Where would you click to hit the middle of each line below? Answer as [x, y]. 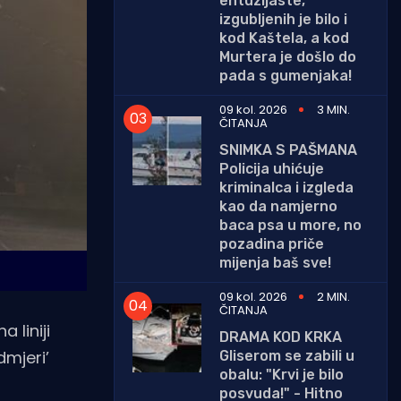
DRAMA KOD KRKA [281, 337]
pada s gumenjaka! [286, 75]
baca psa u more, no [290, 225]
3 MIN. [333, 109]
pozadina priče [272, 243]
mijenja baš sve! [275, 262]
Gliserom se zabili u [287, 355]
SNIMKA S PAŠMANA [288, 149]
